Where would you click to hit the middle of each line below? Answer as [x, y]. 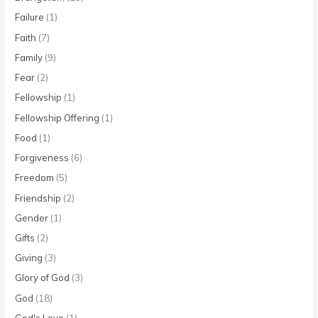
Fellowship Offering [57, 117]
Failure [30, 17]
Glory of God [43, 278]
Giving [29, 258]
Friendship [38, 198]
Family [29, 57]
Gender [32, 218]
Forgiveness [42, 158]
